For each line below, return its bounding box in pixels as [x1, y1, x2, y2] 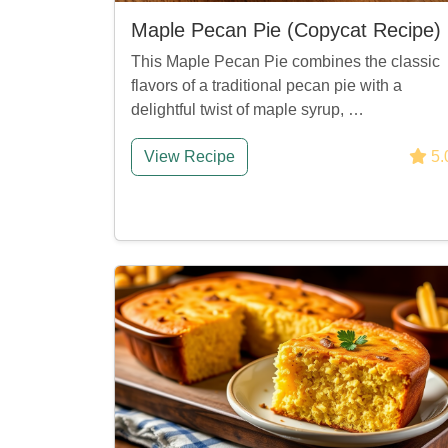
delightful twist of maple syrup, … [131, 101, 364, 118]
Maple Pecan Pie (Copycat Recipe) [131, 19, 441, 41]
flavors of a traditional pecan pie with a [131, 77, 402, 94]
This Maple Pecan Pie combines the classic [131, 53, 440, 70]
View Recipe [144, 148, 235, 165]
